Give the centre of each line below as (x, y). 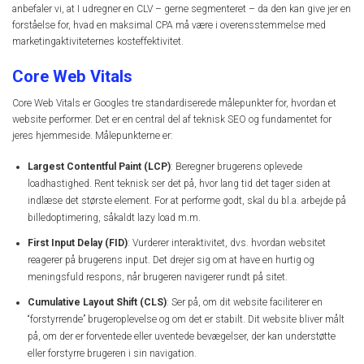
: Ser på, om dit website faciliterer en (245, 302)
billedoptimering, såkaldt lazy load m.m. (114, 218)
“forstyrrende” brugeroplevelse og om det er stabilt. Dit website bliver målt (186, 319)
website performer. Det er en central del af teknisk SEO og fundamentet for (172, 119)
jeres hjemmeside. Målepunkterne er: (93, 135)
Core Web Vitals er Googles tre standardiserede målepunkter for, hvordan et (174, 103)
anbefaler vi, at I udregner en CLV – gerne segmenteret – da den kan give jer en (182, 9)
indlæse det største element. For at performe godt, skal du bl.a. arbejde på (187, 201)
